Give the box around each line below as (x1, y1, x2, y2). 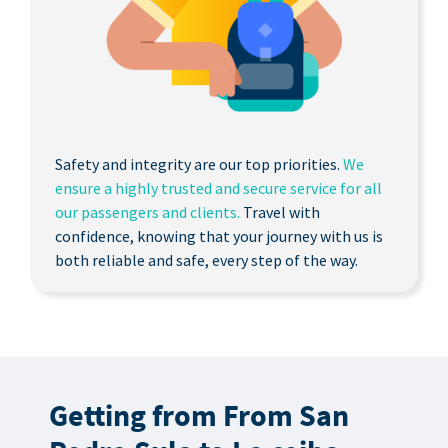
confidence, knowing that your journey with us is (54, 225, 383, 246)
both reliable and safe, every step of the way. (54, 249, 358, 270)
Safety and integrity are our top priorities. (54, 153, 343, 174)
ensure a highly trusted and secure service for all (54, 177, 382, 198)
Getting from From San (48, 395, 349, 434)
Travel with (239, 201, 320, 222)
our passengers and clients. (54, 201, 240, 222)
